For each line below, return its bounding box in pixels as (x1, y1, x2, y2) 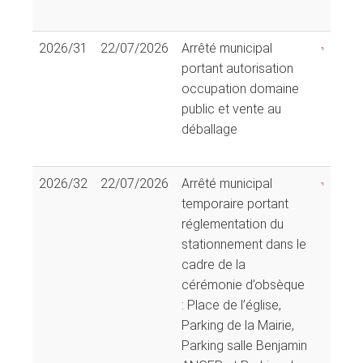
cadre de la (181, 256, 246, 272)
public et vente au (181, 100, 281, 117)
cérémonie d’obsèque (181, 276, 305, 293)
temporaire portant (181, 195, 288, 211)
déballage (181, 121, 237, 137)
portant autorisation (181, 60, 293, 76)
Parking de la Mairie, (181, 317, 294, 333)
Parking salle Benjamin (181, 337, 307, 353)
